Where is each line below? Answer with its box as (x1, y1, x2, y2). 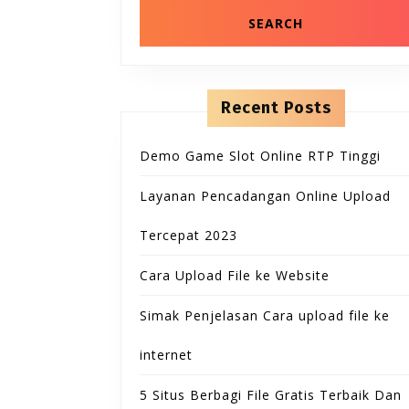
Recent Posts (220, 98, 331, 119)
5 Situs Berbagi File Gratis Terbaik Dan (140, 386, 402, 404)
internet (140, 346, 193, 364)
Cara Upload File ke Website (140, 267, 330, 285)
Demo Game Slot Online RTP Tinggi (140, 147, 381, 165)
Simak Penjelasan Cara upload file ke (140, 307, 390, 325)
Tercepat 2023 (140, 226, 237, 245)
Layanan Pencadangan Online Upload (140, 187, 391, 205)
